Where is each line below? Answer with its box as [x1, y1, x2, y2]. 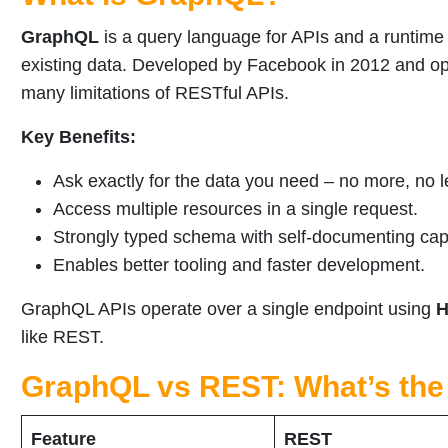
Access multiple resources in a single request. [53, 199, 418, 220]
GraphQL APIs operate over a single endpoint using [21, 299, 436, 320]
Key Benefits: [21, 127, 136, 148]
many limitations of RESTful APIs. [21, 83, 289, 104]
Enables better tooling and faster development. [53, 255, 425, 276]
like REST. [21, 327, 104, 348]
